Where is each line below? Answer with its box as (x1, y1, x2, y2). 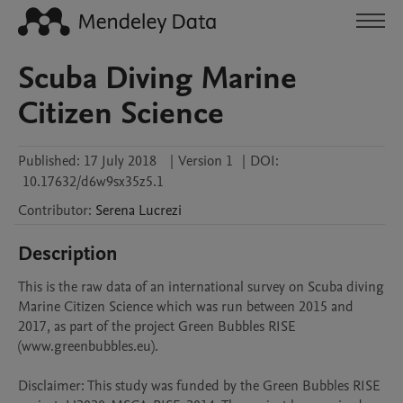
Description (18, 240, 118, 267)
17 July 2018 (84, 151, 157, 171)
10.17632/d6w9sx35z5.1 (22, 172, 164, 192)
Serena (95, 201, 135, 220)
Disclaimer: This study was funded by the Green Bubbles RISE (18, 376, 381, 396)
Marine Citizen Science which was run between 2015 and (18, 297, 354, 317)
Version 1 (178, 151, 233, 171)
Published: (18, 151, 80, 171)
